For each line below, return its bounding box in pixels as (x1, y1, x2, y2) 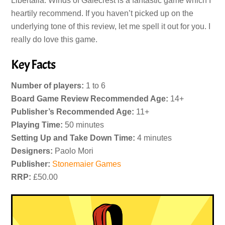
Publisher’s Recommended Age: (11, 107, 135, 117)
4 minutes (135, 134, 172, 143)
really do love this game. (11, 35, 98, 44)
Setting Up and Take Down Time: (11, 134, 136, 143)
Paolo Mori (53, 147, 94, 156)
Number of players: (11, 81, 84, 90)
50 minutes (63, 121, 104, 130)
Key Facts (11, 56, 56, 73)
